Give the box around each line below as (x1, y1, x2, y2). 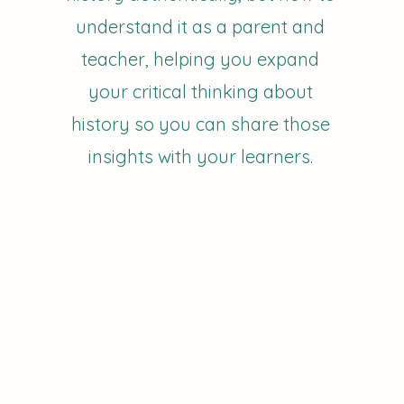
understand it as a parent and (76, 15, 326, 38)
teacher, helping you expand (81, 48, 320, 70)
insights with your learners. (87, 145, 313, 168)
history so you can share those (70, 113, 330, 135)
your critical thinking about (87, 80, 313, 103)
